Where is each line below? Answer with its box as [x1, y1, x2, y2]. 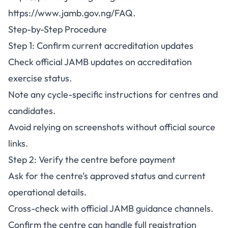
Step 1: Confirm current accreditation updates [8, 40, 193, 51]
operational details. [8, 186, 87, 198]
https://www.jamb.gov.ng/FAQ [8, 7, 133, 19]
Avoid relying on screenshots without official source [8, 121, 215, 133]
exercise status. [8, 72, 72, 84]
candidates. [8, 105, 55, 117]
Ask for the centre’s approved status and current [8, 170, 206, 182]
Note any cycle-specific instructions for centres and [8, 89, 218, 100]
